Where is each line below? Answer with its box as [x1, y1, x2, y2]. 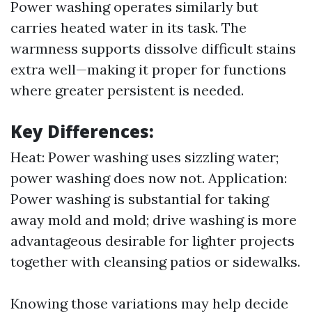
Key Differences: [10, 120, 154, 143]
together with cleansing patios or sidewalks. [10, 253, 300, 270]
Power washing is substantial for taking [10, 190, 269, 208]
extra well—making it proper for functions [10, 61, 286, 78]
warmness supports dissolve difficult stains [10, 40, 296, 57]
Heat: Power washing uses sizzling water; [10, 148, 279, 166]
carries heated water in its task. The [10, 19, 247, 36]
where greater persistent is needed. [10, 81, 244, 99]
